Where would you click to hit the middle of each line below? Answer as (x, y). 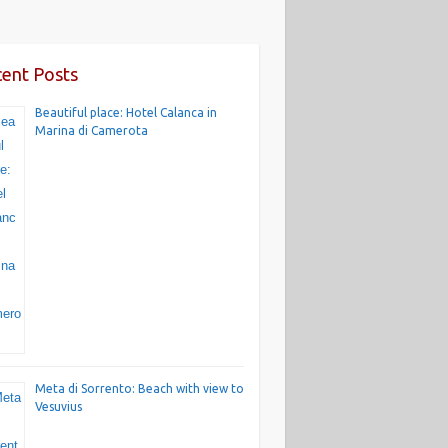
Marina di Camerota (91, 131)
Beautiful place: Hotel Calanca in (125, 113)
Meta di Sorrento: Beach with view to (139, 389)
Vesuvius (58, 407)
